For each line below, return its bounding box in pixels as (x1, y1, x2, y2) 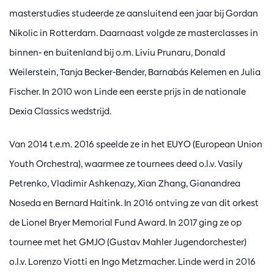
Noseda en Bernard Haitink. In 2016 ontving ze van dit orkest (9, 197, 259, 209)
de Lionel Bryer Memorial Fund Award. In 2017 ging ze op (9, 217, 242, 229)
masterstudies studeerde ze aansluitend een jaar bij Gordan (9, 7, 258, 19)
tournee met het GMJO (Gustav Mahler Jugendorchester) (9, 236, 246, 248)
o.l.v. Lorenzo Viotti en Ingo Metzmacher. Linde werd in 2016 (9, 256, 256, 268)
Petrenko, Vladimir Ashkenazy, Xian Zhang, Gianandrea (9, 177, 240, 190)
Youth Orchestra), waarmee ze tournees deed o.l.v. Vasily (9, 158, 243, 170)
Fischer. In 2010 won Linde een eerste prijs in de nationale (9, 86, 246, 97)
